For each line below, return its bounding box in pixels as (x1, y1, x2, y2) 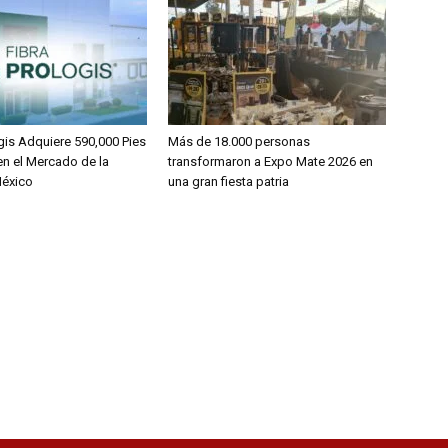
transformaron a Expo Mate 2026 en (168, 154, 373, 170)
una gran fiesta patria (168, 174, 289, 190)
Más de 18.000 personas (168, 134, 310, 150)
